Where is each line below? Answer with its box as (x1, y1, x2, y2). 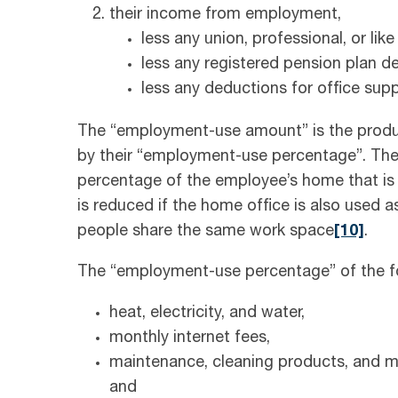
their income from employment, (109, 7, 341, 24)
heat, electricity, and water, (109, 306, 305, 322)
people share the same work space (77, 224, 334, 241)
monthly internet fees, (109, 330, 270, 347)
